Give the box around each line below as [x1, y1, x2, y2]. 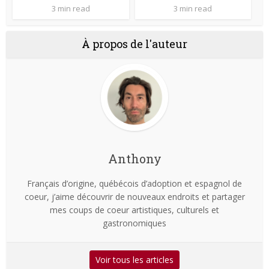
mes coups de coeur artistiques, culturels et [50, 204, 219, 216]
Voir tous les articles [95, 254, 174, 266]
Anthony [107, 151, 162, 167]
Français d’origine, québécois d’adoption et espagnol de [27, 178, 242, 190]
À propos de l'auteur [82, 37, 187, 52]
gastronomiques [103, 217, 166, 229]
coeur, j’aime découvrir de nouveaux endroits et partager [24, 191, 245, 203]
